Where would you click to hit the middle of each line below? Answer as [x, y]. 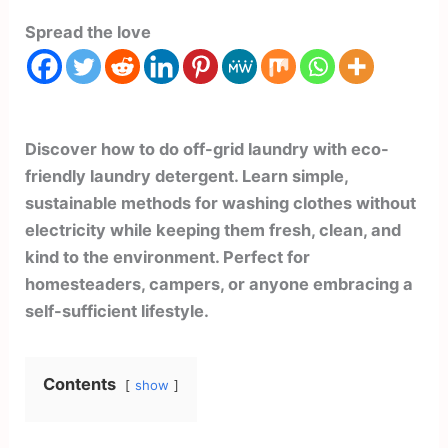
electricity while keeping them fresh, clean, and [213, 229]
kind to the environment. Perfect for [168, 256]
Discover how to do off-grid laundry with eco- [207, 148]
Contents [80, 383]
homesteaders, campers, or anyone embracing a [219, 283]
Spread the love [88, 32]
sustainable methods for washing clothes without [221, 202]
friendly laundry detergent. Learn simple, [187, 175]
